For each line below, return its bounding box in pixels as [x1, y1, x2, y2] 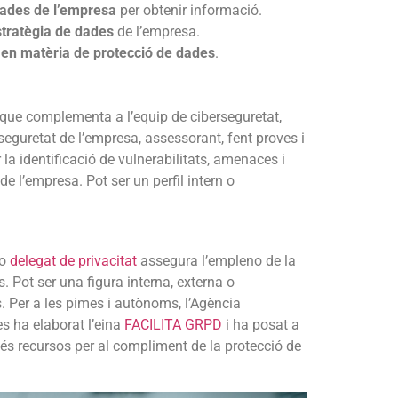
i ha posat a [222, 316, 299, 334]
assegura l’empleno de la [137, 252, 296, 270]
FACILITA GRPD [124, 316, 222, 334]
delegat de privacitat [10, 252, 137, 270]
